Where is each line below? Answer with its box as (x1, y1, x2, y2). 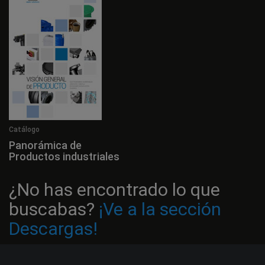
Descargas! (9, 218, 98, 239)
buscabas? (9, 198, 99, 219)
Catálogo (9, 125, 40, 134)
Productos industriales (9, 150, 119, 163)
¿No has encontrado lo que (9, 179, 220, 200)
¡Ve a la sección (99, 198, 221, 219)
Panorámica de (9, 138, 82, 151)
